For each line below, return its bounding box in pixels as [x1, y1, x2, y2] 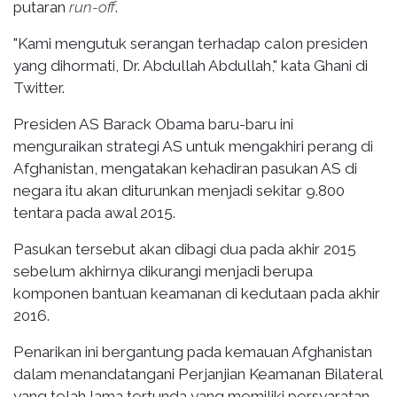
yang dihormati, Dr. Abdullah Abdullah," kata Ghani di [13, 56, 368, 74]
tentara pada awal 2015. [13, 203, 175, 222]
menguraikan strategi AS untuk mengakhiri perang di [13, 136, 373, 155]
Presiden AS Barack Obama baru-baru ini [13, 114, 293, 133]
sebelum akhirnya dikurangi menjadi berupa [13, 261, 313, 280]
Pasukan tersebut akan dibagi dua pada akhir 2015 [13, 239, 356, 258]
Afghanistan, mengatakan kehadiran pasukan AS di [13, 159, 357, 177]
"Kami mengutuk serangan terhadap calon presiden [13, 34, 368, 52]
